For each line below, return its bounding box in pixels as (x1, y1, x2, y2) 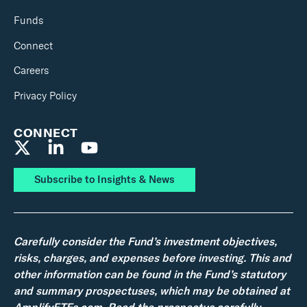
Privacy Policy (14, 89, 77, 102)
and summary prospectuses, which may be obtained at (14, 284, 290, 297)
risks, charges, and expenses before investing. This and (14, 251, 291, 265)
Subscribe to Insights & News (34, 173, 175, 186)
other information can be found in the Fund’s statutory (14, 267, 286, 281)
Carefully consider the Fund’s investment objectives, (14, 234, 277, 248)
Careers (14, 64, 49, 77)
